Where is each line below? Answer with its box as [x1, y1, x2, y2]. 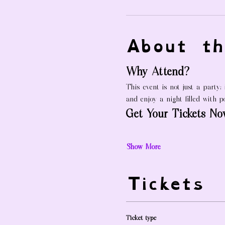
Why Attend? [126, 65, 190, 80]
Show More [126, 142, 161, 153]
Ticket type [126, 213, 157, 223]
